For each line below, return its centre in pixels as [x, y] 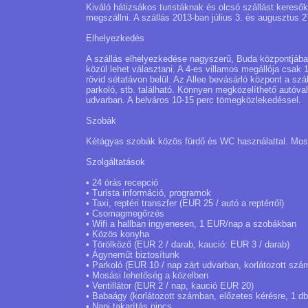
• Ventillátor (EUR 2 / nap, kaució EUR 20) [170, 286]
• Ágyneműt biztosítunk [133, 255]
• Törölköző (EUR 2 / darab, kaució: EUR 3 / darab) [188, 244]
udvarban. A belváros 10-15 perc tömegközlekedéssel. [194, 100]
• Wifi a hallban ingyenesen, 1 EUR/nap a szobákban [191, 224]
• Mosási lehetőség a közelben [147, 275]
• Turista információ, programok [148, 193]
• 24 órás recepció [122, 183]
